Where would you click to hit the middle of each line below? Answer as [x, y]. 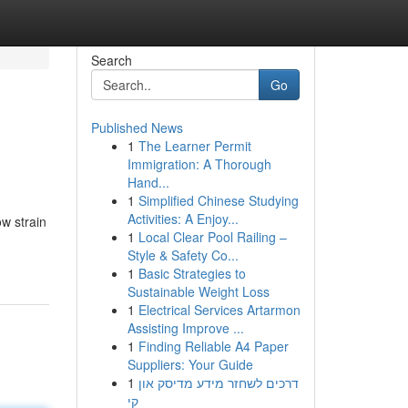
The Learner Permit [194, 146]
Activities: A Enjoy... [183, 219]
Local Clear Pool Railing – [212, 237]
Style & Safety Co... [183, 255]
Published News [137, 127]
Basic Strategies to [192, 273]
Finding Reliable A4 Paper [213, 346]
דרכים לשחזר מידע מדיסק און [218, 382]
